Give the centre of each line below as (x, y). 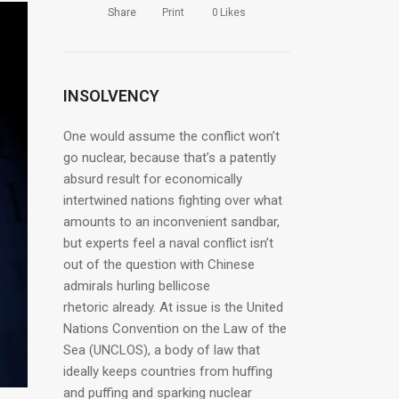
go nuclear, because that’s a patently (170, 158)
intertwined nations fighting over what (173, 200)
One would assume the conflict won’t (171, 136)
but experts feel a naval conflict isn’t (168, 243)
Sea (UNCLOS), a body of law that (162, 350)
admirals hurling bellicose (137, 286)
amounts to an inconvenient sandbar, (171, 222)
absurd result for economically (153, 179)
